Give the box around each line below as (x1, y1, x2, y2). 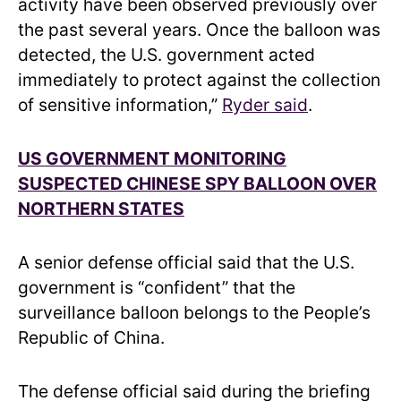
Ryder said (222, 93, 308, 115)
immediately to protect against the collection (18, 68, 380, 90)
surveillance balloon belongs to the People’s (18, 301, 371, 323)
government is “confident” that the (18, 276, 295, 298)
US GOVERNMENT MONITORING (18, 147, 286, 169)
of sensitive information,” (18, 93, 222, 115)
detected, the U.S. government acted (18, 43, 315, 65)
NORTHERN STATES (18, 197, 184, 219)
